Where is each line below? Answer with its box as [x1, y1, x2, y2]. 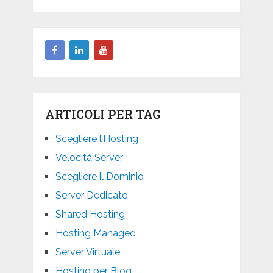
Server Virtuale [55, 246, 120, 258]
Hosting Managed [55, 227, 136, 239]
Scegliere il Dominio [55, 171, 144, 183]
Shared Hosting [55, 208, 125, 221]
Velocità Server [55, 152, 123, 164]
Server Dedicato [55, 190, 128, 202]
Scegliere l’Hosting [55, 133, 138, 145]
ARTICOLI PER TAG [44, 106, 160, 122]
